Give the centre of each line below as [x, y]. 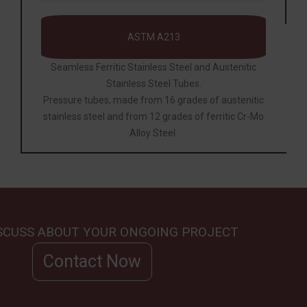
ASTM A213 [153, 37]
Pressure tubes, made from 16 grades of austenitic [153, 100]
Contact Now [92, 261]
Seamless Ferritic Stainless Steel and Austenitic [153, 67]
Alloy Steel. [153, 133]
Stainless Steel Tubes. [153, 83]
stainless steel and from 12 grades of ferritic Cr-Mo [153, 116]
